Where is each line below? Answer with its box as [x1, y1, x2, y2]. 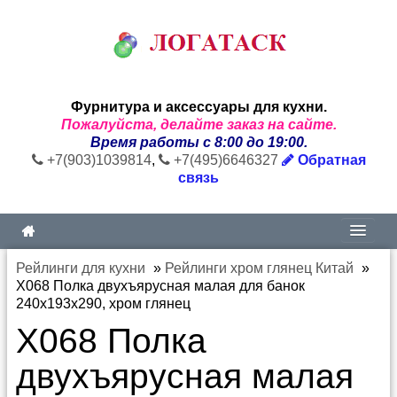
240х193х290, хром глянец [16, 296, 191, 311]
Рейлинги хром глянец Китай [165, 261, 354, 276]
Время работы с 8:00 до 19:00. [90, 135, 307, 150]
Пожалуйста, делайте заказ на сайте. [60, 117, 337, 132]
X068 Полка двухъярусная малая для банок [16, 278, 305, 293]
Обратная [293, 152, 366, 167]
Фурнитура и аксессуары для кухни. [70, 99, 327, 114]
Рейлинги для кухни [16, 261, 145, 276]
